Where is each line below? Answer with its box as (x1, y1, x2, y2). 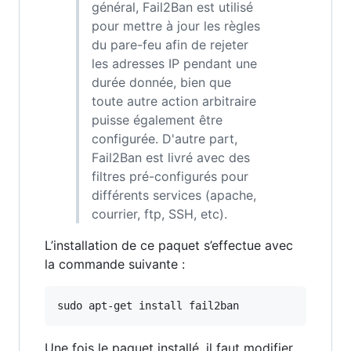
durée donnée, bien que (92, 74, 231, 90)
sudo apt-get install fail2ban (57, 299, 239, 312)
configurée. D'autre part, (92, 130, 237, 147)
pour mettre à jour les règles (92, 17, 260, 34)
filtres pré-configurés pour (92, 168, 248, 184)
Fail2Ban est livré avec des (92, 149, 250, 165)
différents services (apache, (92, 186, 256, 203)
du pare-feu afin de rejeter (92, 36, 248, 52)
